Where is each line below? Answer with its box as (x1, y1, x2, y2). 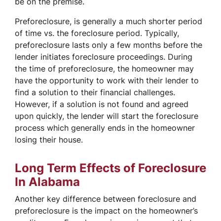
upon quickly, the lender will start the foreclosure (15, 110, 198, 121)
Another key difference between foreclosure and (15, 193, 196, 204)
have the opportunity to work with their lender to (15, 75, 199, 85)
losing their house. (15, 134, 83, 145)
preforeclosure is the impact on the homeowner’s (15, 205, 198, 216)
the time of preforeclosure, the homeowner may (15, 63, 194, 74)
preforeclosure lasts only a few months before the (15, 39, 202, 50)
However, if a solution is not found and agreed (15, 99, 188, 109)
